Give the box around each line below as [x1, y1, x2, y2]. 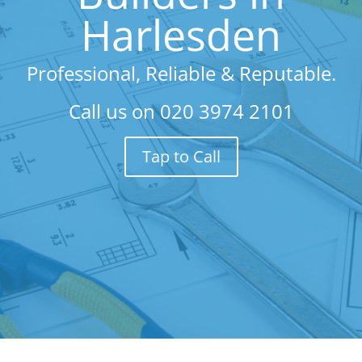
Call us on [68, 98, 160, 124]
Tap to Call [141, 145, 221, 167]
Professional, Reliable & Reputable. [26, 60, 336, 86]
